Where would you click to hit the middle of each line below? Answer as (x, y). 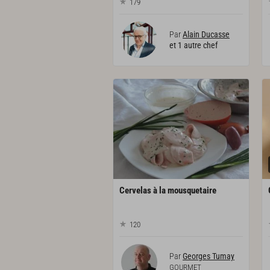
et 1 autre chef (193, 46)
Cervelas (135, 190)
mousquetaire (192, 190)
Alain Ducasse (206, 35)
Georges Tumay (209, 256)
